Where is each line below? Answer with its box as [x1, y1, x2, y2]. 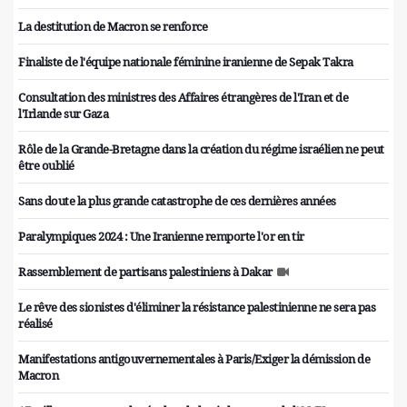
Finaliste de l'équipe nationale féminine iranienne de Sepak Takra [18, 54, 353, 71]
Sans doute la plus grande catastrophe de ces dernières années [18, 193, 336, 210]
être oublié [18, 157, 74, 174]
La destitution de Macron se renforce [18, 18, 207, 35]
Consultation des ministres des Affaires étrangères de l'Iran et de [18, 89, 348, 106]
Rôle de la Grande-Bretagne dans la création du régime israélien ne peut [18, 141, 384, 158]
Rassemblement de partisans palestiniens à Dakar [18, 263, 273, 281]
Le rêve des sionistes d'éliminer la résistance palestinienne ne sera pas [18, 299, 375, 316]
